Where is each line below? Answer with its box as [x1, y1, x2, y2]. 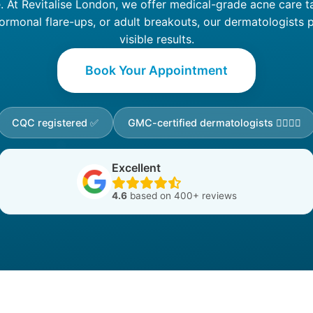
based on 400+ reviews [126, 190, 237, 201]
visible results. [119, 32, 194, 46]
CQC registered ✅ [12, 117, 99, 129]
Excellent [111, 161, 161, 175]
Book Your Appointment [85, 63, 228, 78]
